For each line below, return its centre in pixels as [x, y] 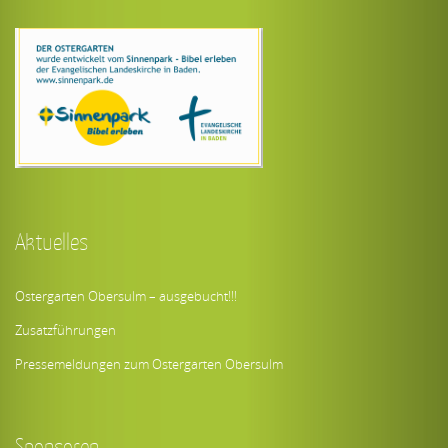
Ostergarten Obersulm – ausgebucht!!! [126, 296]
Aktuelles [52, 242]
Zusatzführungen [66, 330]
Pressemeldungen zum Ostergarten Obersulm [149, 364]
